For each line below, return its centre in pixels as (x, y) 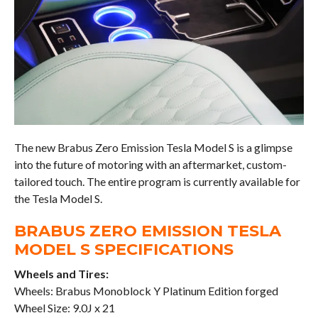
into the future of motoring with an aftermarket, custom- (150, 165)
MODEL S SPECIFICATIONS (124, 250)
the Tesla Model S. (58, 199)
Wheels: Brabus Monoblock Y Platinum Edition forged (146, 291)
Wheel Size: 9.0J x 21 (64, 308)
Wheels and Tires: (61, 274)
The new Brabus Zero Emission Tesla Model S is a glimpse (153, 148)
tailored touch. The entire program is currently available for (157, 182)
